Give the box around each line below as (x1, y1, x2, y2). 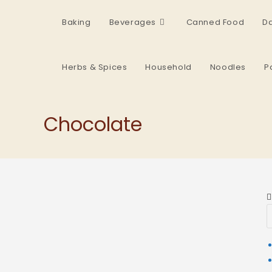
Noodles (209, 61, 246, 73)
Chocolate (44, 110, 142, 138)
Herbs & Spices (62, 61, 127, 73)
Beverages (109, 16, 157, 28)
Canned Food (186, 16, 245, 28)
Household (145, 61, 192, 73)
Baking (62, 16, 91, 28)
